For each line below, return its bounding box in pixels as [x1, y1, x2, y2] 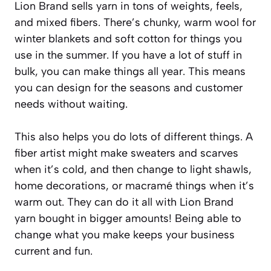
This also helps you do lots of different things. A [15, 130, 253, 144]
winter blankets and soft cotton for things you [15, 32, 242, 46]
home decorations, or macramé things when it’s [15, 179, 254, 193]
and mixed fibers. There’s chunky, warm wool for [15, 16, 256, 30]
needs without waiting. [15, 97, 128, 111]
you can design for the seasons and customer [15, 81, 243, 95]
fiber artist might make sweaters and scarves [15, 146, 238, 160]
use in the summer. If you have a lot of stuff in [15, 48, 242, 62]
